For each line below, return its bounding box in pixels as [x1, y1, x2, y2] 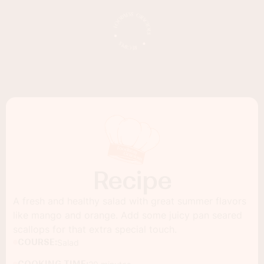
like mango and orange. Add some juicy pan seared [13, 209, 242, 221]
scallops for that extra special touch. [13, 223, 177, 235]
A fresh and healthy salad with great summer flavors [13, 195, 246, 207]
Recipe [93, 166, 171, 196]
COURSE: [18, 237, 57, 247]
